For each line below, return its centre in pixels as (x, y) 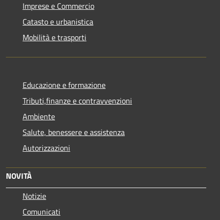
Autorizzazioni (46, 148)
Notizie (34, 196)
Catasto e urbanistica (58, 21)
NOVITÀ (19, 176)
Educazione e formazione (64, 85)
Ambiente (39, 116)
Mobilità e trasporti (55, 37)
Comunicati (41, 211)
